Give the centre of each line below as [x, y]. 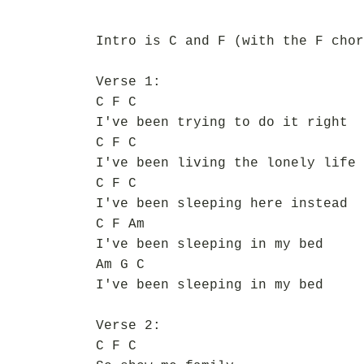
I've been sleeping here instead [222, 204]
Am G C [120, 265]
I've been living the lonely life [226, 163]
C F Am [120, 224]
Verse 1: [128, 82]
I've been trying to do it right [222, 123]
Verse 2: [128, 326]
